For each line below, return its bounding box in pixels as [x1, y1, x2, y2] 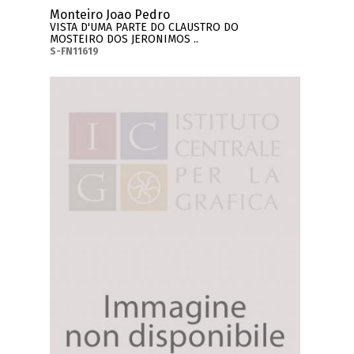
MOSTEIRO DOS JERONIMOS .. [50, 32, 199, 47]
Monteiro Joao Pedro [50, 7, 171, 23]
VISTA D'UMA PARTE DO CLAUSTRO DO [50, 21, 239, 35]
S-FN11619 [50, 46, 100, 58]
